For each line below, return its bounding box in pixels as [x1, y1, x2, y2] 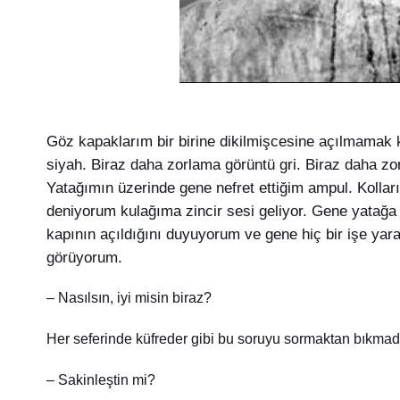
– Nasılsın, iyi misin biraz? [46, 290, 212, 306]
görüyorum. [46, 248, 122, 267]
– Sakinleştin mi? [46, 372, 155, 388]
